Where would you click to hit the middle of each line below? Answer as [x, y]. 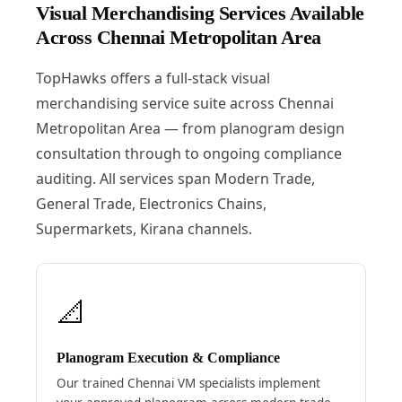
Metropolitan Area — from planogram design [190, 128]
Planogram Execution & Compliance [168, 357]
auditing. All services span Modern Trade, [175, 178]
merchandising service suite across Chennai [184, 103]
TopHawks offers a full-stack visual [153, 78]
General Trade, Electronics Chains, [151, 203]
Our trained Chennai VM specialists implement [188, 383]
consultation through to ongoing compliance [188, 153]
